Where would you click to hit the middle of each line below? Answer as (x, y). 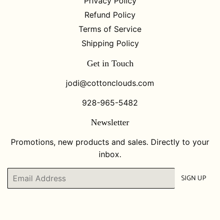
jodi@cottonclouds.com (110, 83)
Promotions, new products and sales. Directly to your (110, 142)
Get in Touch (110, 63)
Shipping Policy (110, 43)
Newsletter (110, 122)
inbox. (110, 154)
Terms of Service (110, 29)
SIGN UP (194, 178)
